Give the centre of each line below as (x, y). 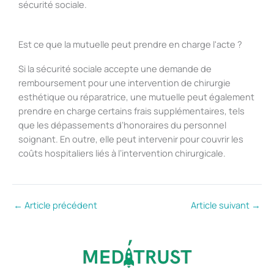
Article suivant (221, 205)
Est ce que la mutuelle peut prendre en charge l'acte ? (130, 44)
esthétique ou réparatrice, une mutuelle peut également (136, 96)
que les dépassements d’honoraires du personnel (122, 124)
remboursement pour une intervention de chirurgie (124, 82)
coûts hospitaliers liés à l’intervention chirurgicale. (122, 153)
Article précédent (60, 205)
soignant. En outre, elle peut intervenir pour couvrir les (131, 139)
